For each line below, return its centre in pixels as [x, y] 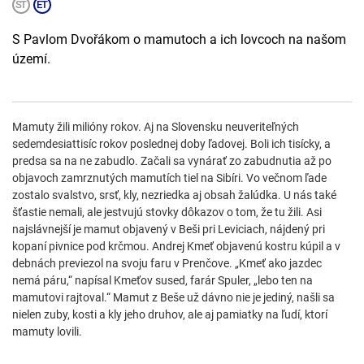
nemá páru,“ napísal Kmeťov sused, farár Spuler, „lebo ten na [162, 281]
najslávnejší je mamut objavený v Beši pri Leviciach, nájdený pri [169, 230]
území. [31, 59]
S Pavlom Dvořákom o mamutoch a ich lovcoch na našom [179, 40]
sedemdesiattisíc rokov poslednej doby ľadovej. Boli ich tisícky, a [171, 144]
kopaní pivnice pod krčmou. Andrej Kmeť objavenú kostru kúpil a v [176, 247]
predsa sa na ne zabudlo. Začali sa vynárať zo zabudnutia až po [172, 161]
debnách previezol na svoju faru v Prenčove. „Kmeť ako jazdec [167, 264]
